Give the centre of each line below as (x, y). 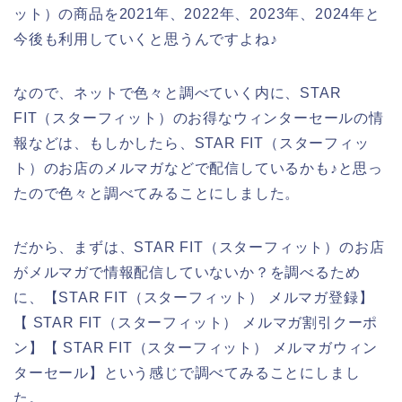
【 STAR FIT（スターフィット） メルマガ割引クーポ (196, 322)
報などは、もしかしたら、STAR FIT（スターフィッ (192, 143)
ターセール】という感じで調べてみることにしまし (187, 372)
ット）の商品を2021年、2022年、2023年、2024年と (197, 13)
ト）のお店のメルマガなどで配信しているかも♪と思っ (198, 168)
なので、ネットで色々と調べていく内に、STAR (178, 92)
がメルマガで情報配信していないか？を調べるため (187, 272)
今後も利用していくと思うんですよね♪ (146, 39)
